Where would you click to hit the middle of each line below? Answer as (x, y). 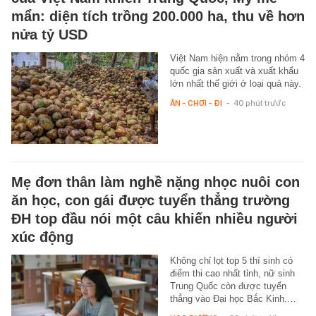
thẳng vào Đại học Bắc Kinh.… (233, 299)
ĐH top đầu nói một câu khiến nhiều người (154, 219)
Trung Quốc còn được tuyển (228, 286)
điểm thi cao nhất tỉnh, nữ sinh (232, 274)
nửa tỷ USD (49, 35)
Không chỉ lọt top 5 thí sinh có (231, 261)
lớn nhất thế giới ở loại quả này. (235, 84)
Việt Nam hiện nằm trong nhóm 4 (237, 59)
